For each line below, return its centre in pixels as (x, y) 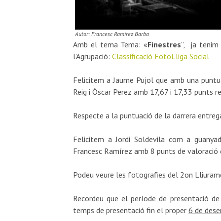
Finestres (165, 45)
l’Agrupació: (92, 56)
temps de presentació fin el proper (131, 210)
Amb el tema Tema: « (110, 45)
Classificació (132, 56)
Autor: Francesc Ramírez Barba (112, 34)
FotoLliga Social (181, 56)
